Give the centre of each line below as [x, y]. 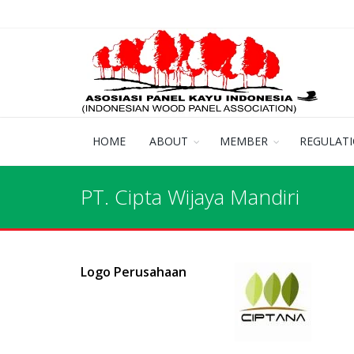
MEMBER [244, 141]
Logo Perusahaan [134, 272]
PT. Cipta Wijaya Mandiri [190, 197]
